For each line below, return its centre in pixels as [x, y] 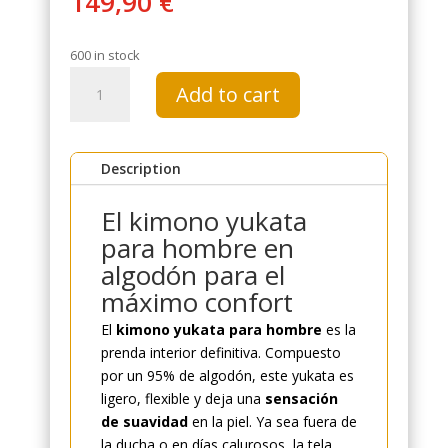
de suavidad [144, 422]
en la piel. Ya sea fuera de [272, 422]
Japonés [94, 124]
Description [140, 169]
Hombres [98, 147]
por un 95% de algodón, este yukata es [227, 376]
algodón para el [192, 275]
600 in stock [104, 55]
